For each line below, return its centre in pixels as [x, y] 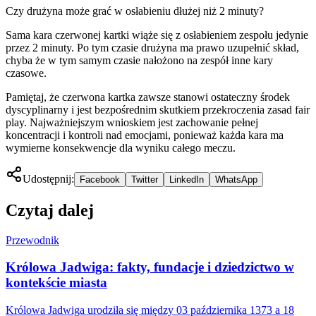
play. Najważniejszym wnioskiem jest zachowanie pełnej [132, 122]
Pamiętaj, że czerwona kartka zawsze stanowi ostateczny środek [148, 97]
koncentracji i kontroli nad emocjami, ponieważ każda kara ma [145, 135]
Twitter [145, 179]
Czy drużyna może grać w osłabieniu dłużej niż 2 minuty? [135, 11]
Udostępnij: [48, 178]
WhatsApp [236, 179]
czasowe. [26, 73]
